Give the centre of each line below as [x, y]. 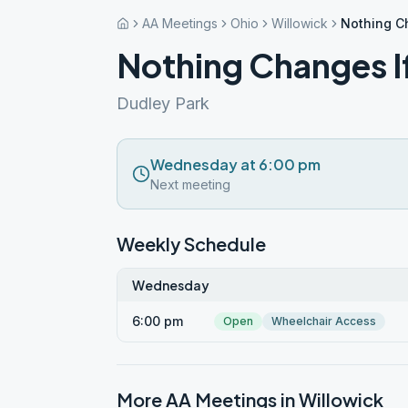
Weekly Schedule [191, 244]
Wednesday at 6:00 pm [235, 164]
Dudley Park [163, 103]
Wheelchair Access [324, 321]
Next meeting [190, 184]
